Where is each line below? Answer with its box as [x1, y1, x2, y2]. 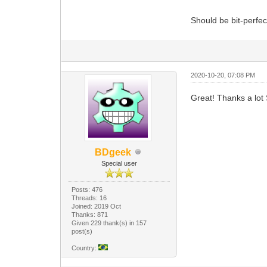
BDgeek [95, 147, 132, 157]
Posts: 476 [72, 185, 103, 193]
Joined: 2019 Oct [72, 202, 122, 210]
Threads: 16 [72, 194, 107, 201]
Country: [72, 244, 99, 252]
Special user [101, 159, 137, 167]
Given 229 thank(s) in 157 [72, 219, 147, 226]
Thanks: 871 [72, 210, 108, 218]
